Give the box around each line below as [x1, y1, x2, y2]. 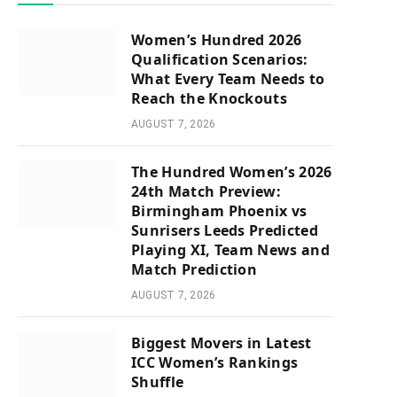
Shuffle [131, 372, 184, 392]
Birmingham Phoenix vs [131, 201, 307, 221]
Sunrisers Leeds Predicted [131, 221, 319, 240]
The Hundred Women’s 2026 [131, 162, 332, 182]
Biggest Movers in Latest [131, 333, 312, 353]
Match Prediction [131, 260, 258, 279]
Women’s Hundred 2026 [131, 30, 302, 50]
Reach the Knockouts [131, 89, 288, 108]
